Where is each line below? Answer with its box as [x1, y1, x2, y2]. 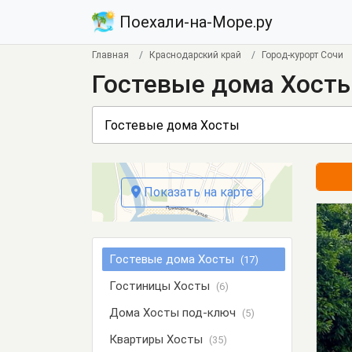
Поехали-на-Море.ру [115, 13, 272, 31]
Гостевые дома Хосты [109, 252, 237, 266]
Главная [92, 49, 129, 60]
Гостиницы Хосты [109, 279, 213, 293]
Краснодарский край [149, 49, 241, 60]
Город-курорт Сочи [262, 49, 343, 60]
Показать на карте [141, 184, 253, 200]
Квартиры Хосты [109, 332, 206, 346]
